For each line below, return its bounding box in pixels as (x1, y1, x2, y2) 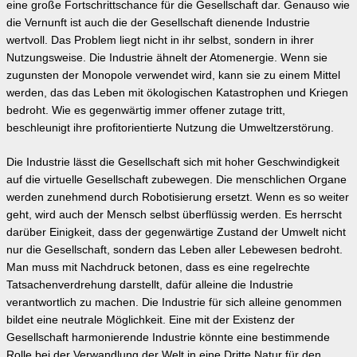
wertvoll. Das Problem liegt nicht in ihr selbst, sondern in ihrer (6, 33, 314, 46)
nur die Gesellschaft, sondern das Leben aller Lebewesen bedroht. (6, 243, 343, 256)
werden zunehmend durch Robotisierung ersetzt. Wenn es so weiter (6, 190, 349, 203)
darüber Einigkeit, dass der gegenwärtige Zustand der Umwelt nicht (6, 226, 346, 238)
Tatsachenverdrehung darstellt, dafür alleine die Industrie (6, 278, 293, 291)
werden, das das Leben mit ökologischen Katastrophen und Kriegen (6, 86, 348, 99)
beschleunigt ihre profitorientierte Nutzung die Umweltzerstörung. (6, 121, 334, 134)
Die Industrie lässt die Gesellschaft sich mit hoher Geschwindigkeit (6, 155, 339, 168)
